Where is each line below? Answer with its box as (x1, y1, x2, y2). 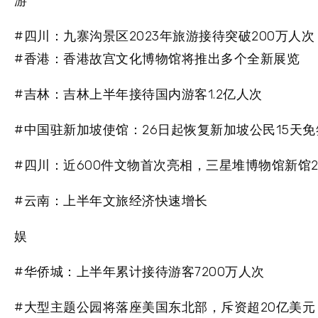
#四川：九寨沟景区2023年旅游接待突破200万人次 (14, 28, 314, 45)
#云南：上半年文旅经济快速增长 (14, 193, 208, 209)
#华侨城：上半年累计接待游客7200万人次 (14, 264, 265, 280)
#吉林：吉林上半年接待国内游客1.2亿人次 (14, 87, 263, 103)
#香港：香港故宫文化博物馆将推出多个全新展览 (14, 51, 300, 67)
